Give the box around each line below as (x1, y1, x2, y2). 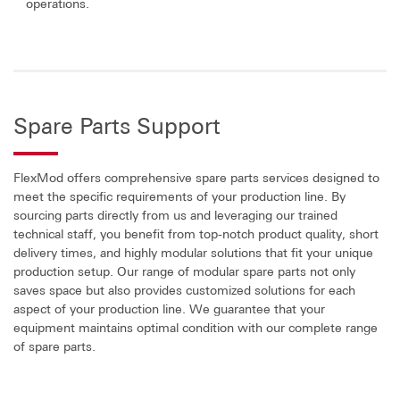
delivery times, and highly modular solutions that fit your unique (13, 244, 373, 260)
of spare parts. (13, 337, 96, 354)
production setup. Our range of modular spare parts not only (13, 262, 355, 279)
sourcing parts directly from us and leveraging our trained (13, 206, 337, 222)
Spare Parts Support (13, 112, 221, 139)
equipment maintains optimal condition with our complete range (13, 319, 378, 335)
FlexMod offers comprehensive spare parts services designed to (13, 169, 379, 185)
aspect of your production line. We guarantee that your (13, 300, 325, 316)
